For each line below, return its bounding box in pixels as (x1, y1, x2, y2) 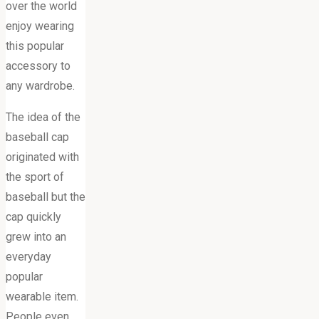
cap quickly (6, 209, 61, 224)
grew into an (6, 229, 66, 244)
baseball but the (6, 189, 85, 204)
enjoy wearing (6, 19, 74, 33)
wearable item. (6, 289, 78, 303)
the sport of (6, 169, 64, 184)
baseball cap (6, 130, 69, 144)
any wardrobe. (6, 78, 75, 93)
